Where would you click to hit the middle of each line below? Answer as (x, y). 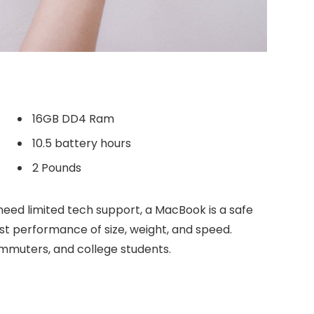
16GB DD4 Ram (73, 119)
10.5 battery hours (82, 144)
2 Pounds (57, 168)
